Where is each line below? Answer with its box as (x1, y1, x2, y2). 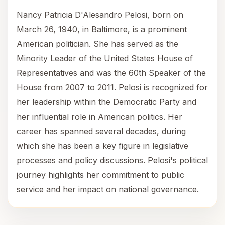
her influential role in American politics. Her (17, 111, 182, 122)
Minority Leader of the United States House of (17, 53, 193, 63)
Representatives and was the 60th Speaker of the (17, 68, 206, 78)
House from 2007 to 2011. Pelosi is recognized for (17, 82, 208, 92)
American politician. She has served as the (17, 39, 178, 49)
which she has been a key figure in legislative (17, 141, 188, 151)
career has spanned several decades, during (17, 126, 186, 136)
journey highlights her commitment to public (17, 170, 184, 180)
